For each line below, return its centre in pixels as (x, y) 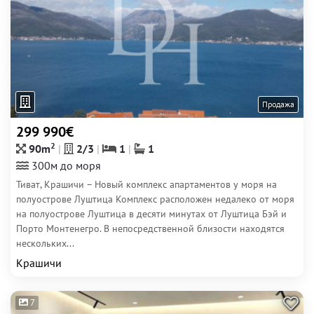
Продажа (278, 104)
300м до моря (65, 165)
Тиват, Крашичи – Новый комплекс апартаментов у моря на (146, 184)
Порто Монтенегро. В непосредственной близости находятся (150, 228)
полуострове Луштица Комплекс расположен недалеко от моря (155, 199)
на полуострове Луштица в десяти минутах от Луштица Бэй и (151, 214)
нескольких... (45, 243)
